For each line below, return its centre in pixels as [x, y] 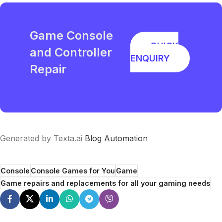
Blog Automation [116, 138]
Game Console [71, 35]
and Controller [71, 52]
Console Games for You [73, 170]
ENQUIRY [150, 58]
